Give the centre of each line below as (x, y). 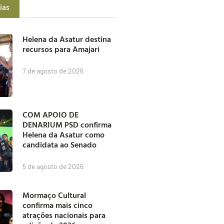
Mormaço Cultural (54, 195)
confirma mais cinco (58, 205)
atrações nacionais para (64, 215)
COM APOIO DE (51, 114)
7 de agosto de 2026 (53, 71)
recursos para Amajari (61, 49)
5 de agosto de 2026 (53, 166)
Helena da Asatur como (64, 134)
